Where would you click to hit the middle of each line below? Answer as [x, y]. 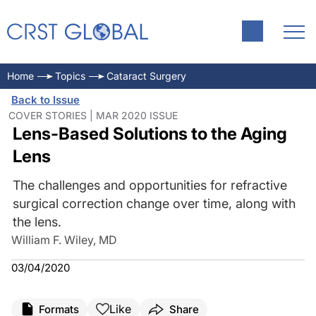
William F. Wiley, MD [64, 240]
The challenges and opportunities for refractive [150, 185]
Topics [70, 76]
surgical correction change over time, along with [154, 203]
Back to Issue [45, 100]
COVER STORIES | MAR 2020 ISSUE [93, 115]
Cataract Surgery [146, 76]
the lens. [37, 222]
